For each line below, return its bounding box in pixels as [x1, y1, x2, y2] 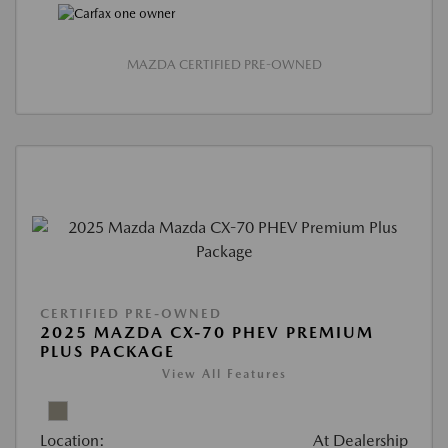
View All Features [161, 366, 287, 381]
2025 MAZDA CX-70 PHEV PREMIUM [40, 322, 374, 342]
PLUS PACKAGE [40, 341, 175, 361]
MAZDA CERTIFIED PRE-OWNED [126, 56, 322, 72]
